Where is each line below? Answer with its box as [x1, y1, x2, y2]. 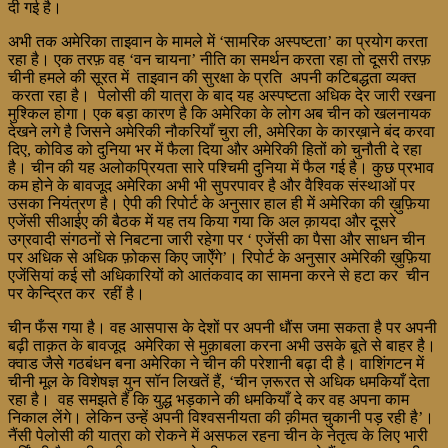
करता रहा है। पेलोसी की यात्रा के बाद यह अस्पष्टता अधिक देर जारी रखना [8, 86, 436, 104]
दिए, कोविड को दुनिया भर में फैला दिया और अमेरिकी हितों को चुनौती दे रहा [8, 140, 422, 158]
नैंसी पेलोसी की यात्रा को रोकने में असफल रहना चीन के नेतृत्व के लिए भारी [8, 426, 428, 444]
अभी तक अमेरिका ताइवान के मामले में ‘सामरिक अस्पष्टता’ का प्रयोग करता [8, 32, 428, 50]
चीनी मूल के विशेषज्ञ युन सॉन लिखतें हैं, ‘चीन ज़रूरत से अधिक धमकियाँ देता [8, 372, 430, 390]
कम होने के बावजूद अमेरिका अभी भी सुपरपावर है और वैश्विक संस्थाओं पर [8, 176, 415, 194]
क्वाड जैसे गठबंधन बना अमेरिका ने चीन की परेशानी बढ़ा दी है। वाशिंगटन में [8, 354, 424, 372]
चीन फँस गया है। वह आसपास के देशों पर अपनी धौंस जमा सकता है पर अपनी [8, 318, 437, 336]
